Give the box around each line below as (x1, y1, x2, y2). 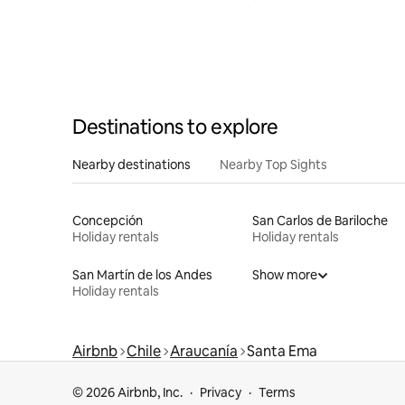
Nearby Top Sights (220, 155, 327, 173)
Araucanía (170, 341, 238, 361)
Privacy (200, 384, 241, 400)
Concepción (72, 212, 143, 229)
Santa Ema (247, 341, 317, 361)
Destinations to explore (72, 113, 278, 140)
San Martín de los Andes (72, 266, 212, 283)
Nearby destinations (72, 155, 191, 173)
